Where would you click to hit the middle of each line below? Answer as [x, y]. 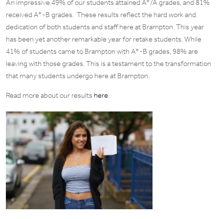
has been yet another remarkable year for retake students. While [104, 39]
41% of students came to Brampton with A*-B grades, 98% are [102, 51]
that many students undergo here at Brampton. [78, 76]
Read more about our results [50, 95]
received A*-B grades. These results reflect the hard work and [101, 15]
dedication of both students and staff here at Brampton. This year [105, 27]
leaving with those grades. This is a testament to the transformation [109, 64]
